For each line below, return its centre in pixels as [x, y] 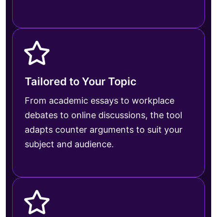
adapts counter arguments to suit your [104, 129]
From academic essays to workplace [100, 100]
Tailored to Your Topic [81, 81]
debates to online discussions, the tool [103, 115]
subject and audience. [69, 144]
